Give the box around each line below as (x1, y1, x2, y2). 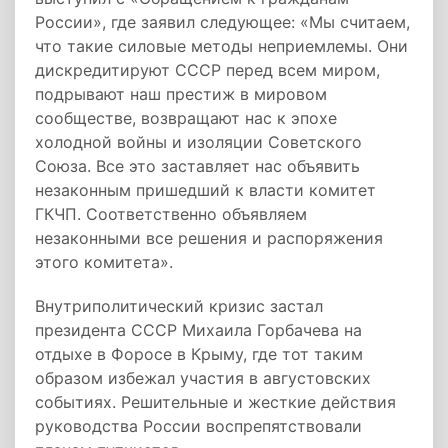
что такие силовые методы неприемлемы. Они (35, 36, 408, 56)
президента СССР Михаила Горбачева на (35, 320, 362, 340)
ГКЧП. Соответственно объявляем (35, 204, 307, 224)
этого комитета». (35, 252, 173, 272)
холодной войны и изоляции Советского (35, 132, 362, 152)
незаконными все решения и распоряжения (35, 228, 383, 248)
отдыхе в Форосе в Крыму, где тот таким (35, 344, 363, 364)
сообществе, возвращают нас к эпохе (35, 108, 337, 128)
